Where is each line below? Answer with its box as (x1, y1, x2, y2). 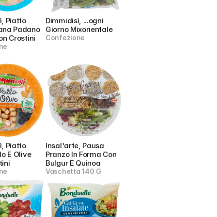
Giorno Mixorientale (46, 25, 113, 34)
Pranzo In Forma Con (46, 150, 117, 159)
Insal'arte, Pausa (46, 141, 104, 150)
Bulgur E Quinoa (46, 158, 101, 168)
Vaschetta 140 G (46, 167, 101, 175)
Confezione (46, 33, 85, 42)
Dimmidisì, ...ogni (46, 16, 104, 25)
